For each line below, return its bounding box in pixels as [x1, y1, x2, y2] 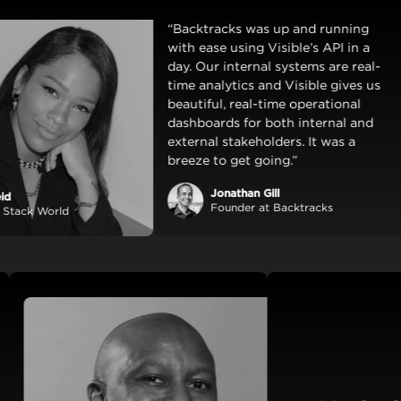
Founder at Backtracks [168, 200, 292, 215]
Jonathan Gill [168, 186, 238, 200]
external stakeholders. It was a [125, 134, 314, 149]
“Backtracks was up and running [125, 21, 328, 37]
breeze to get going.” [125, 153, 256, 168]
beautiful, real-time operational [125, 97, 320, 112]
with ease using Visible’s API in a [125, 40, 328, 55]
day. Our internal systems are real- [125, 59, 339, 74]
